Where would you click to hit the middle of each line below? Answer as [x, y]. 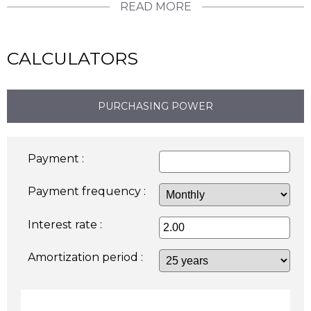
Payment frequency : [87, 192]
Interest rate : [65, 225]
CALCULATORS [73, 59]
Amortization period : [85, 258]
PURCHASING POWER [155, 107]
